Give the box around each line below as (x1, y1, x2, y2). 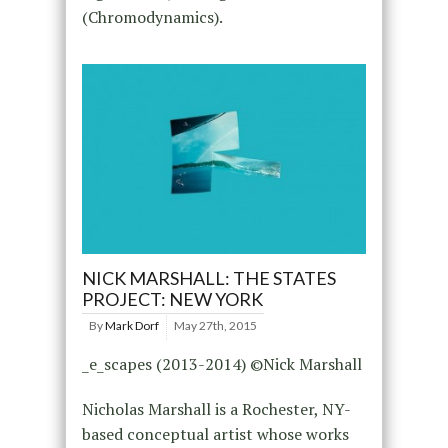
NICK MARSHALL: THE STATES (81, 267, 336, 289)
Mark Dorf (104, 318, 159, 333)
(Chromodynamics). (81, 6, 223, 29)
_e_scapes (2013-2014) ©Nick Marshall (81, 353, 362, 375)
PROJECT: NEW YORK (81, 288, 263, 310)
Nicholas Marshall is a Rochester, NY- (81, 398, 351, 420)
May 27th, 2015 (173, 318, 257, 333)
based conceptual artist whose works (81, 423, 349, 445)
